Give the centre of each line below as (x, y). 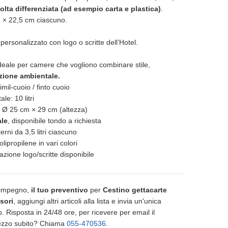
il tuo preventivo (60, 190)
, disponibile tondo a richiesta (54, 121)
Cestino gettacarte (135, 190)
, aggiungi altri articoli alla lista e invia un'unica (87, 201)
